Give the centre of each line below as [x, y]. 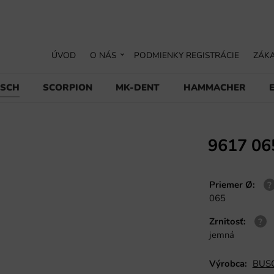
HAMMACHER [214, 87]
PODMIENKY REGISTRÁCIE [187, 55]
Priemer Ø [231, 184]
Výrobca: [228, 264]
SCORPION [68, 87]
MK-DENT [138, 87]
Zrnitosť [226, 221]
